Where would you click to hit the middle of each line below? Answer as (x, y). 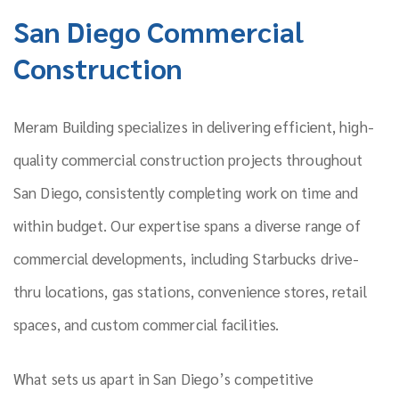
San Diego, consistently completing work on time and (186, 192)
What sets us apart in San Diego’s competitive (164, 379)
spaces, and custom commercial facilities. (147, 324)
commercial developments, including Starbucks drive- (187, 258)
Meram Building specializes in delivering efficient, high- (194, 126)
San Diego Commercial (159, 31)
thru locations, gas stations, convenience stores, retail (190, 291)
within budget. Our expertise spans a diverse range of (187, 225)
